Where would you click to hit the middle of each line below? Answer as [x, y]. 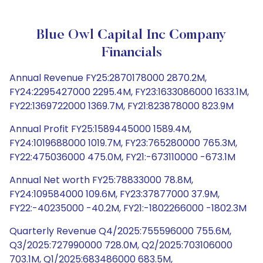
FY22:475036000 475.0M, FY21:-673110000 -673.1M [122, 157]
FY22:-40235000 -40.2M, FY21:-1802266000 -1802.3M [128, 208]
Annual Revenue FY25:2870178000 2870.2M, [108, 78]
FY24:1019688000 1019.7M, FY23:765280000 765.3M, [123, 143]
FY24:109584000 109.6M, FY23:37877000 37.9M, [114, 194]
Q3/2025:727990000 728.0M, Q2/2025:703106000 [121, 245]
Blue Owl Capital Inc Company [131, 35]
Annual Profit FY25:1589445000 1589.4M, [100, 129]
